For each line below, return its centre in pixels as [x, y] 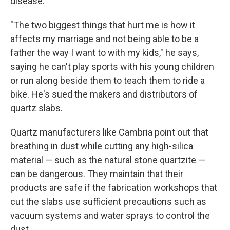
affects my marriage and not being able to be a [104, 39]
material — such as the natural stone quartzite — [108, 160]
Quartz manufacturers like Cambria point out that [109, 132]
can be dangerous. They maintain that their [97, 174]
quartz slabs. [36, 108]
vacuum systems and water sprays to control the [110, 215]
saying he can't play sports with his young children [112, 66]
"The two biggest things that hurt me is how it [103, 25]
